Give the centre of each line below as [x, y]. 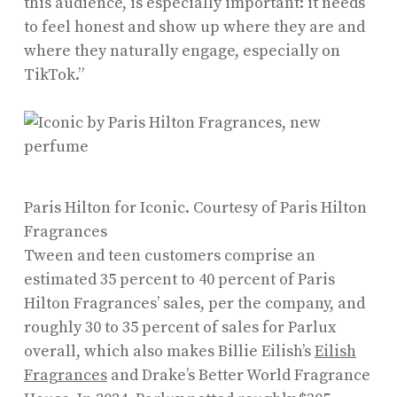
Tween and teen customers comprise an [169, 255]
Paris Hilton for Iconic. [106, 207]
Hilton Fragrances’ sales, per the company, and [194, 303]
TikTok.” [55, 74]
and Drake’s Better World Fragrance [238, 375]
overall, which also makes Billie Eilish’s [169, 351]
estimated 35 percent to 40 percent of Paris [179, 279]
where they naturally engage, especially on [182, 51]
